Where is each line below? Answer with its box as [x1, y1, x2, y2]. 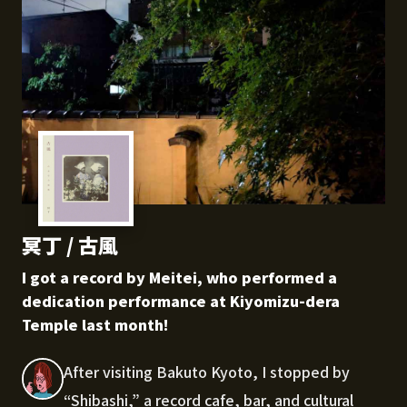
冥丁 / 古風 [22, 230, 118, 260]
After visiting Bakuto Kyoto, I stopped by [64, 361, 350, 383]
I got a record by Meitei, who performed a [22, 266, 337, 289]
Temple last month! [22, 313, 169, 336]
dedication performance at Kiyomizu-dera [22, 290, 340, 313]
